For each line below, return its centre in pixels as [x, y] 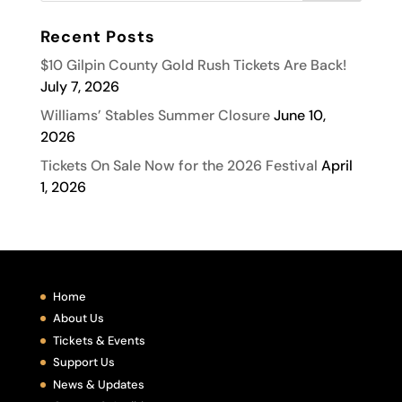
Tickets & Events [99, 340]
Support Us [83, 363]
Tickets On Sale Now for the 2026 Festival [179, 165]
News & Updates [98, 384]
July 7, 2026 [79, 86]
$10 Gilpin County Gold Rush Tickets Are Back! [193, 65]
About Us [78, 319]
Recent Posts [97, 36]
